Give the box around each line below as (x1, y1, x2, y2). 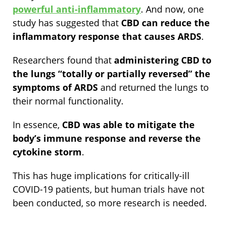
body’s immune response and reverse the (13, 132, 201, 145)
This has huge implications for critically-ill (13, 169, 190, 182)
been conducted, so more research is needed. (13, 197, 207, 209)
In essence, (13, 119, 62, 131)
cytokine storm (13, 146, 82, 158)
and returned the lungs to (98, 81, 209, 94)
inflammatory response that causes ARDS (13, 30, 201, 43)
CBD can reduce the (121, 17, 210, 29)
